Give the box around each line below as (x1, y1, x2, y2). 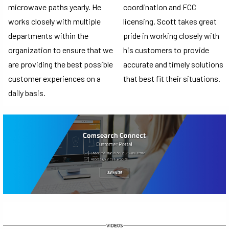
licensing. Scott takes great (123, 16, 217, 26)
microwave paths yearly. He (8, 2, 101, 12)
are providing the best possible (8, 59, 113, 69)
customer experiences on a (8, 73, 101, 83)
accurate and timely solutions (123, 59, 223, 69)
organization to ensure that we (8, 44, 113, 55)
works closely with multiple (8, 16, 101, 26)
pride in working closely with (123, 30, 219, 40)
